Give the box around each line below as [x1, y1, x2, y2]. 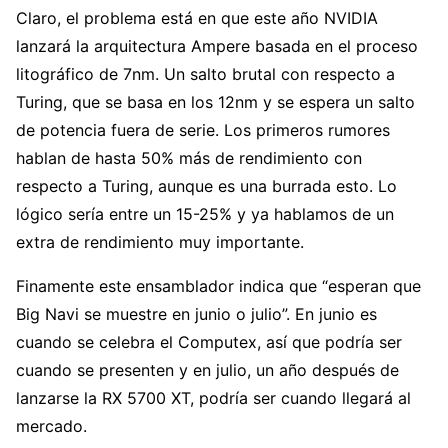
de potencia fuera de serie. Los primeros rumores [16, 120, 390, 141]
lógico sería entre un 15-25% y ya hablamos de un [16, 204, 394, 225]
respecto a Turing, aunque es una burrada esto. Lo [16, 176, 397, 197]
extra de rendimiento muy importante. [16, 232, 304, 253]
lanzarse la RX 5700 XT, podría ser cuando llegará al [16, 388, 411, 409]
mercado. [16, 416, 87, 437]
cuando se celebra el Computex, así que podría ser [16, 332, 402, 353]
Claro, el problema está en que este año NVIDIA [16, 8, 378, 29]
